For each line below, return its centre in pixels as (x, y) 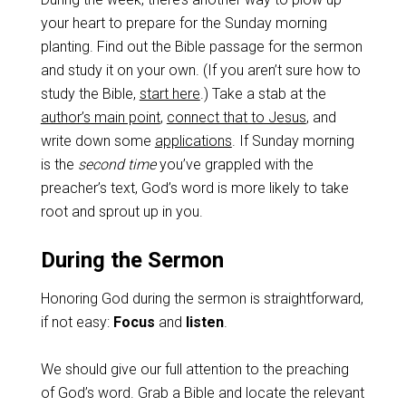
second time (116, 164)
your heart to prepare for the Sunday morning (184, 23)
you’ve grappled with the (234, 164)
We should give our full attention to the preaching (194, 369)
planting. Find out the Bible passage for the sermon (201, 47)
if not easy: (77, 322)
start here (169, 94)
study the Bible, (90, 94)
